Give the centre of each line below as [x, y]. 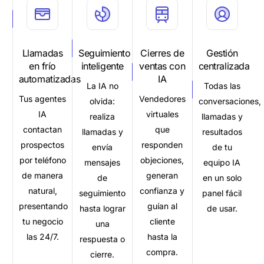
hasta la [162, 236]
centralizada [224, 66]
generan [162, 175]
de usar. [222, 208]
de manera [43, 175]
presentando [43, 206]
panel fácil [222, 193]
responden [162, 144]
